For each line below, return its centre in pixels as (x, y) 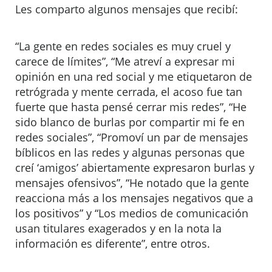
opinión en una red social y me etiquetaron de (134, 76)
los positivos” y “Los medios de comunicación (132, 213)
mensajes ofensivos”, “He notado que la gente (132, 183)
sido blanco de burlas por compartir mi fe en (130, 122)
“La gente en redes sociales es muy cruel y (123, 46)
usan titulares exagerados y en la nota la (118, 228)
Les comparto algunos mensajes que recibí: (127, 9)
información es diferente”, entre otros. (113, 243)
